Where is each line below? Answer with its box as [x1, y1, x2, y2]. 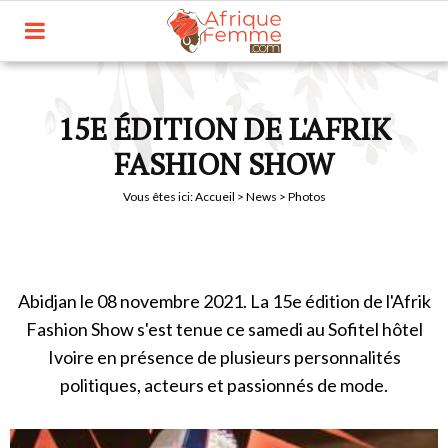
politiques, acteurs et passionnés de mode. [60, 374, 388, 396]
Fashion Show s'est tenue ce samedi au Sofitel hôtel [25, 318, 423, 340]
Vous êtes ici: [122, 189, 195, 204]
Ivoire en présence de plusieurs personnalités [47, 346, 401, 368]
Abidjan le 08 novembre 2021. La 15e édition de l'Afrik [17, 290, 431, 312]
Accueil [194, 189, 235, 204]
